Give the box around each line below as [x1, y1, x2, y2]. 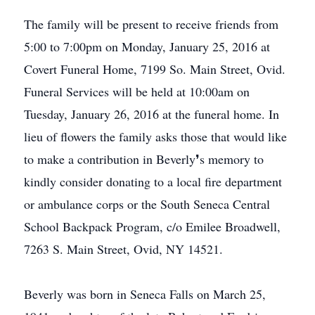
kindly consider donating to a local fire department [24, 173, 282, 190]
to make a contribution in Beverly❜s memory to [24, 150, 264, 167]
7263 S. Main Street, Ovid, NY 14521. [24, 240, 223, 257]
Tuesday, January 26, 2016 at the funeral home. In [24, 105, 279, 122]
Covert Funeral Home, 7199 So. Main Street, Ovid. [24, 60, 285, 77]
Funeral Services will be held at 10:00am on [24, 83, 250, 100]
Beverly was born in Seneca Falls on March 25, [24, 285, 266, 302]
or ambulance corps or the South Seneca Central [24, 195, 270, 212]
